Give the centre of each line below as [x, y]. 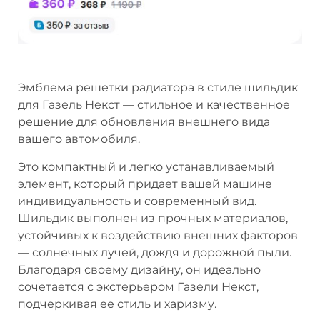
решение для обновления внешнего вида [144, 122]
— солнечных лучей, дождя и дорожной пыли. [155, 252]
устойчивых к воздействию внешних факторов [158, 235]
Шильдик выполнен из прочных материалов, [153, 218]
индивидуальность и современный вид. [137, 201]
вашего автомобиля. [79, 139]
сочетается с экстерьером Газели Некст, [138, 286]
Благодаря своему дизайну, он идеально [139, 269]
